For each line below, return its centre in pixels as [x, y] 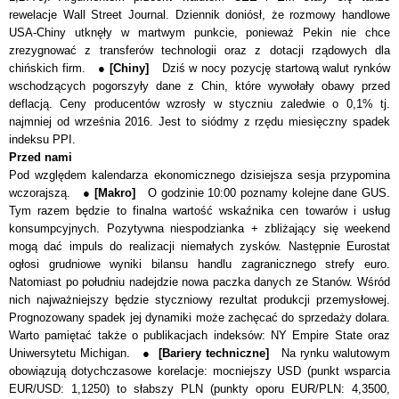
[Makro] [122, 192]
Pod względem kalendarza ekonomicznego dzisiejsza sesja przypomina [199, 175]
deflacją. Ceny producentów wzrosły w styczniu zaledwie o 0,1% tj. [199, 103]
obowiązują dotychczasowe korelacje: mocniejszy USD [158, 370]
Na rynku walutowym [336, 353]
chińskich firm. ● [60, 68]
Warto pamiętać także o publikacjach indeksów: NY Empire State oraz [199, 335]
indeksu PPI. [42, 139]
